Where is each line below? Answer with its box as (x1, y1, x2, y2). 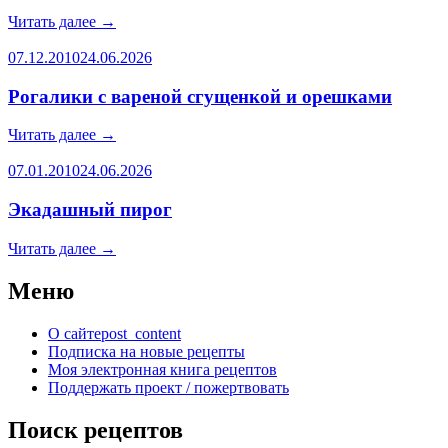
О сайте (48, 324, 101, 342)
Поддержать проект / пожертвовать (48, 378, 289, 396)
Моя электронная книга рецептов (48, 360, 277, 378)
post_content (101, 324, 181, 342)
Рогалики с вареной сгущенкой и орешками (8, 85, 392, 107)
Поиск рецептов (8, 416, 183, 443)
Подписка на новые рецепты (48, 342, 245, 360)
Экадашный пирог (8, 199, 172, 221)
